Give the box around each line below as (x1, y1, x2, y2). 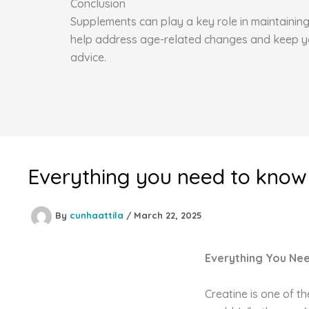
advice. (70, 50, 106, 64)
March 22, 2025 (134, 210, 202, 221)
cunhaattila (70, 210, 126, 221)
